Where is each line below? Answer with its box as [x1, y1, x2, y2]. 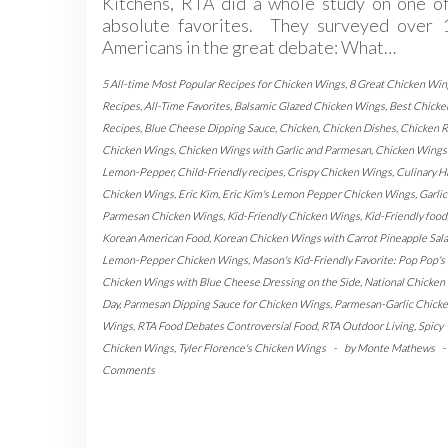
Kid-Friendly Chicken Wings [227, 208, 360, 222]
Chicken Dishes [322, 120, 396, 134]
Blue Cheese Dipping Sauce [144, 120, 275, 134]
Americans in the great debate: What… [102, 35, 396, 58]
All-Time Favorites [144, 98, 230, 112]
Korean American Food [102, 230, 209, 244]
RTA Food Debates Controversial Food [137, 318, 317, 332]
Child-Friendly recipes [177, 164, 283, 178]
